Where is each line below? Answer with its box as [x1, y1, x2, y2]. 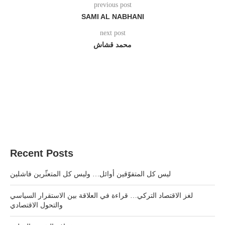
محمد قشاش [93, 41, 132, 49]
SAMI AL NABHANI [81, 13, 144, 21]
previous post [93, 1, 132, 9]
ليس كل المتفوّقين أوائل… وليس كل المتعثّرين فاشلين [10, 170, 171, 178]
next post [99, 29, 126, 37]
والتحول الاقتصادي [10, 201, 63, 209]
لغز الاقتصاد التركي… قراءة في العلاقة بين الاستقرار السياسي [10, 192, 193, 199]
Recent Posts [10, 148, 73, 159]
